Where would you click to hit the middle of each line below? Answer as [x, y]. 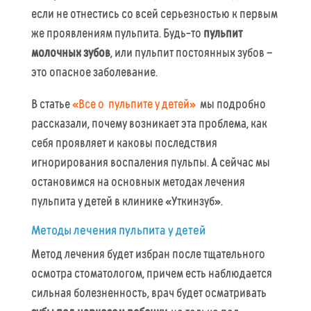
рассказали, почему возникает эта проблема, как [149, 124]
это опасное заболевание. [94, 72]
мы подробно [230, 104]
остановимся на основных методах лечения [138, 182]
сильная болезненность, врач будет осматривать [149, 293]
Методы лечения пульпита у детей [118, 230]
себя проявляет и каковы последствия [124, 143]
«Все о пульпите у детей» [134, 104]
